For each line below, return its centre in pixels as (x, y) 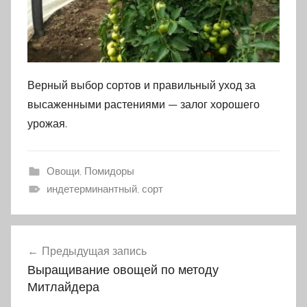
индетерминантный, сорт (105, 189)
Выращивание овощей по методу (123, 270)
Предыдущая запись (94, 251)
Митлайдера (63, 287)
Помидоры (109, 172)
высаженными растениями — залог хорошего (144, 105)
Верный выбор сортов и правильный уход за (142, 86)
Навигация (58, 256)
